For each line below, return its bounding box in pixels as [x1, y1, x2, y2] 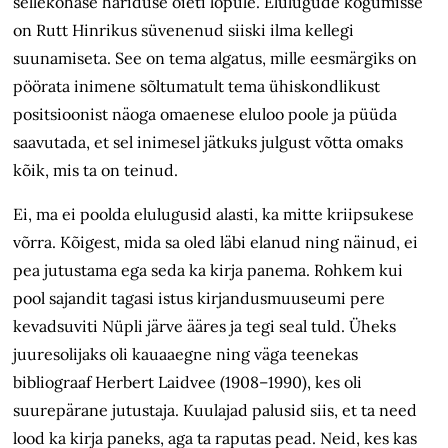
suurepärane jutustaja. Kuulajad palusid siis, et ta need [13, 400, 418, 421]
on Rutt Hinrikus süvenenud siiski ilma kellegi [13, 20, 355, 41]
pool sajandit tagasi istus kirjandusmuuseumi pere [13, 288, 386, 309]
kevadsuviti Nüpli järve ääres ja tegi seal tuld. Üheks [13, 316, 397, 337]
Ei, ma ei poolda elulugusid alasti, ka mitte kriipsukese [13, 204, 415, 225]
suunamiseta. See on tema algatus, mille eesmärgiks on [13, 48, 418, 69]
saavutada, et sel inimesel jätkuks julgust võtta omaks [13, 132, 404, 153]
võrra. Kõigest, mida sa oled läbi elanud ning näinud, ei [13, 232, 419, 253]
